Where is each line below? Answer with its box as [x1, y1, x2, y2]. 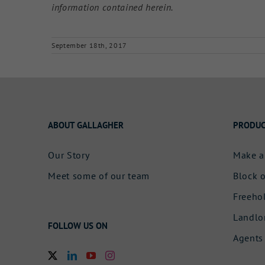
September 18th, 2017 [51, 41, 127, 50]
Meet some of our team [48, 170, 150, 182]
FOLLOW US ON [48, 220, 108, 232]
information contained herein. [51, 1, 173, 14]
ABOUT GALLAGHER [48, 119, 124, 131]
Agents [233, 232, 264, 244]
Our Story [48, 149, 90, 161]
